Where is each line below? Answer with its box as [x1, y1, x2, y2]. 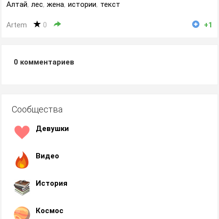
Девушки [36, 124, 69, 133]
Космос [36, 206, 64, 215]
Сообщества [12, 104, 63, 114]
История [36, 179, 67, 188]
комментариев [18, 58, 74, 66]
